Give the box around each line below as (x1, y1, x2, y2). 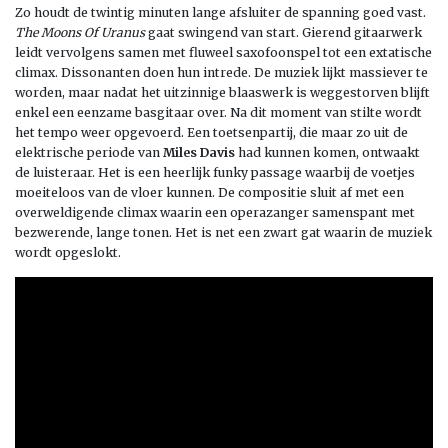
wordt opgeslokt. (15, 244, 121, 260)
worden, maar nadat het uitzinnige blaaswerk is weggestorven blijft (15, 84, 430, 100)
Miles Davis (163, 144, 235, 160)
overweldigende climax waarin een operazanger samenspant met (15, 204, 415, 220)
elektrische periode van (15, 144, 163, 160)
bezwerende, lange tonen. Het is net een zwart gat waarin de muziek (15, 224, 432, 240)
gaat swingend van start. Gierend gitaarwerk (145, 24, 422, 40)
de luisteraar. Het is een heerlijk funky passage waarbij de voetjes (15, 164, 415, 180)
